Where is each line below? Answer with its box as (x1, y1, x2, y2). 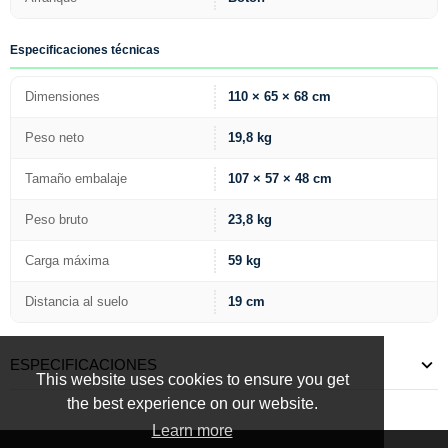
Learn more (151, 422, 233, 440)
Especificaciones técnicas (10, 43, 160, 58)
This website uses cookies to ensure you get (35, 371, 349, 389)
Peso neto (25, 129, 84, 145)
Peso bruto (25, 211, 88, 227)
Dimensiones (25, 88, 100, 104)
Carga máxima (25, 252, 109, 268)
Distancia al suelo (25, 293, 128, 309)
